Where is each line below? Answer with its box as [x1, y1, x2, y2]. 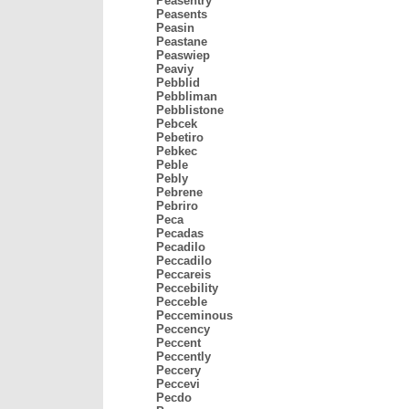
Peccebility [156, 281, 218, 295]
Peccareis [156, 267, 211, 281]
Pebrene [156, 185, 203, 199]
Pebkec [156, 144, 197, 158]
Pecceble [156, 295, 207, 309]
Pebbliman [156, 89, 217, 103]
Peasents [156, 7, 207, 21]
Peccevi [156, 377, 200, 391]
